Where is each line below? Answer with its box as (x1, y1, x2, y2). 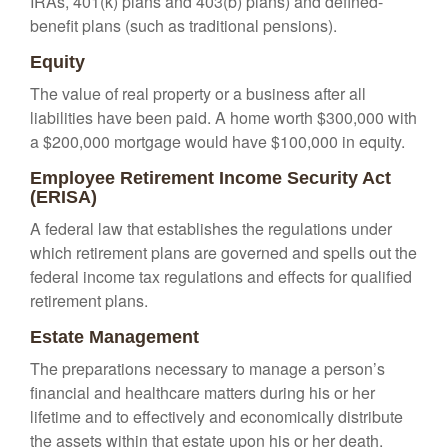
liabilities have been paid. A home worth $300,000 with (30, 106, 417, 129)
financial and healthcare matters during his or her (30, 381, 375, 404)
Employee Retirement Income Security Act (30, 168, 391, 188)
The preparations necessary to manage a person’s (30, 357, 385, 380)
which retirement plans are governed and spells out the (30, 241, 417, 264)
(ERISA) (30, 187, 97, 207)
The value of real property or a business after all (30, 82, 366, 105)
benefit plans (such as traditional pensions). (30, 14, 337, 37)
